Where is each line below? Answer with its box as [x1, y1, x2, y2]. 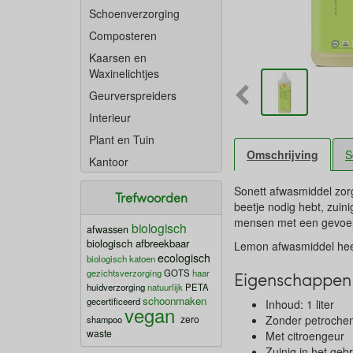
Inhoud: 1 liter [266, 296, 334, 312]
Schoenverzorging [89, 6, 180, 21]
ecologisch [158, 250, 210, 266]
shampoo [87, 313, 122, 325]
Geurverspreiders [89, 87, 176, 103]
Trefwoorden [115, 189, 188, 206]
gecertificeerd [87, 295, 140, 307]
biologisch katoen [87, 252, 155, 265]
